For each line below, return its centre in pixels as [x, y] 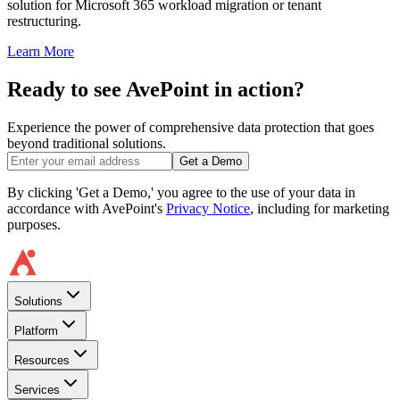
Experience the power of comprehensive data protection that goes [191, 127]
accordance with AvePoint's [85, 208]
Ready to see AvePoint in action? [156, 89]
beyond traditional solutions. [87, 143]
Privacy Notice [208, 208]
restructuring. [44, 21]
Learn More [41, 51]
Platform [36, 330]
